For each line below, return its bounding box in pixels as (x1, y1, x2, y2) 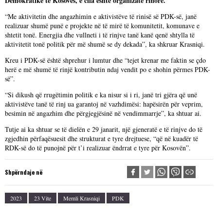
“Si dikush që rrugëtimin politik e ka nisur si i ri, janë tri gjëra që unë (5, 90, 197, 99)
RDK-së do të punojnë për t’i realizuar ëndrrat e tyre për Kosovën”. (5, 143, 191, 152)
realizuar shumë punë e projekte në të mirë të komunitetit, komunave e (5, 21, 200, 30)
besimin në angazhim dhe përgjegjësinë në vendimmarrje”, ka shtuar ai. (5, 109, 201, 118)
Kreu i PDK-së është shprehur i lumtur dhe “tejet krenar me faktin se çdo (5, 55, 206, 65)
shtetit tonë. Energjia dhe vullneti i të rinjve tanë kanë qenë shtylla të (5, 30, 195, 39)
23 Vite (34, 194, 51, 202)
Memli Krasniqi (63, 194, 100, 202)
